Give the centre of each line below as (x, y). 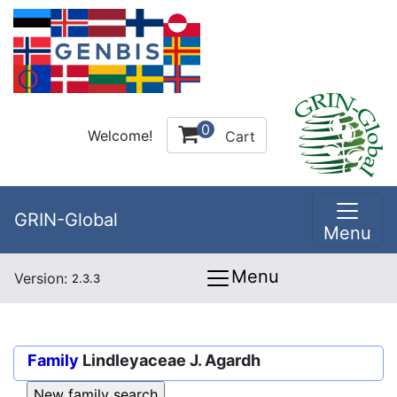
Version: (43, 278)
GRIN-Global (66, 220)
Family (53, 360)
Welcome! (120, 135)
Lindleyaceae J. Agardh (171, 360)
